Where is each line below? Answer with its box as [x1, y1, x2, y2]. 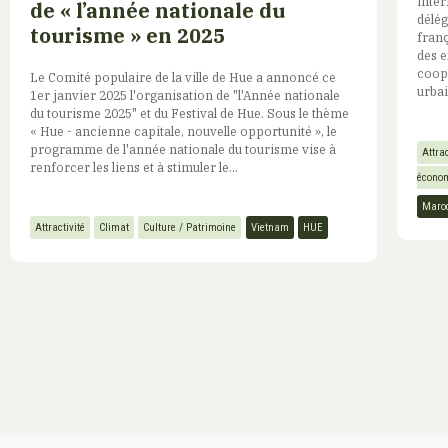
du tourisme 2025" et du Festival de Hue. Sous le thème [30, 104, 349, 121]
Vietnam [251, 221, 289, 235]
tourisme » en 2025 [30, 21, 225, 49]
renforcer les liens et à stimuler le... [30, 158, 238, 175]
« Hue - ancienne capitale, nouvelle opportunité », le [30, 122, 337, 139]
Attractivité [35, 221, 85, 235]
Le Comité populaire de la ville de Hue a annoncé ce [30, 68, 336, 85]
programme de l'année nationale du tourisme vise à [30, 140, 336, 157]
